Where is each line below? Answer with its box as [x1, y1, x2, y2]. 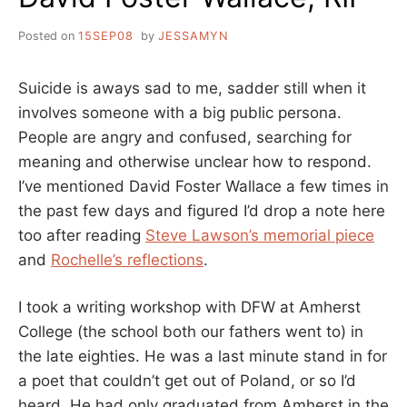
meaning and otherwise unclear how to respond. [18, 152, 372, 171]
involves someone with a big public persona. [18, 103, 342, 122]
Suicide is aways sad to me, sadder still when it [18, 78, 366, 97]
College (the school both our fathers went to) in [18, 323, 363, 342]
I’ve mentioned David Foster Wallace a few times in [18, 176, 389, 195]
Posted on [18, 28, 78, 43]
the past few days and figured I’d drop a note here [18, 201, 385, 220]
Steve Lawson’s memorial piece [145, 225, 374, 244]
